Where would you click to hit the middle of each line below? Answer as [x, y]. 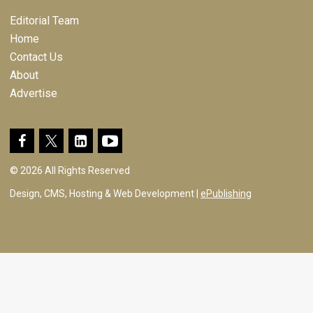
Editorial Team [44, 21]
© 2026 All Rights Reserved [70, 170]
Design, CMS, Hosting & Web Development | [105, 194]
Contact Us [36, 57]
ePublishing [226, 194]
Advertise [34, 93]
